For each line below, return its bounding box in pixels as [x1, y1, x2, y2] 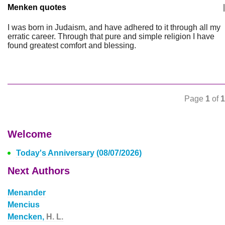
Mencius [8, 200, 40, 209]
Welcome [8, 129, 52, 140]
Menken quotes [8, 3, 66, 12]
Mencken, [8, 212, 46, 221]
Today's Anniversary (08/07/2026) [16, 149, 142, 157]
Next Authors [8, 165, 70, 176]
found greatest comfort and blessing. [8, 41, 136, 50]
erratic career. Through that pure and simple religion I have [8, 32, 214, 41]
